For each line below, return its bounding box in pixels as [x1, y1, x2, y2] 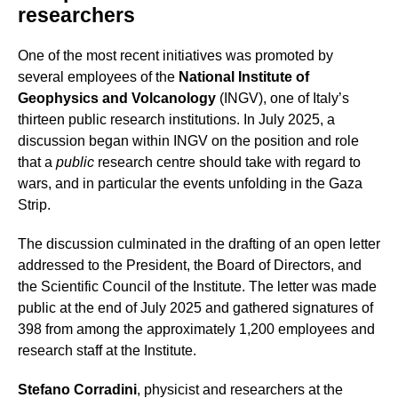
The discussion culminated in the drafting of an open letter [18, 236, 380, 252]
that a [18, 155, 56, 171]
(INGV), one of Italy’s [219, 91, 349, 107]
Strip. [18, 197, 51, 213]
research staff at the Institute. [18, 343, 196, 359]
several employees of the [18, 69, 179, 85]
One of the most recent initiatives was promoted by [18, 48, 333, 64]
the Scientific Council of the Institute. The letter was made [18, 279, 377, 295]
